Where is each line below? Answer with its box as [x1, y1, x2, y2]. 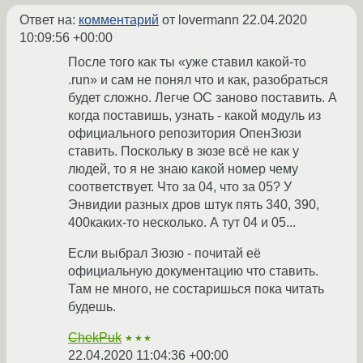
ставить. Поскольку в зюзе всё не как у [68, 144, 299, 159]
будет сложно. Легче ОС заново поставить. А [68, 91, 337, 105]
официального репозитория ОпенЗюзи [68, 126, 301, 141]
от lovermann [159, 13, 242, 28]
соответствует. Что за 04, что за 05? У [68, 180, 292, 194]
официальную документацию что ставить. [68, 264, 318, 279]
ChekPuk [68, 331, 122, 345]
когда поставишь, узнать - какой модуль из [68, 109, 321, 123]
